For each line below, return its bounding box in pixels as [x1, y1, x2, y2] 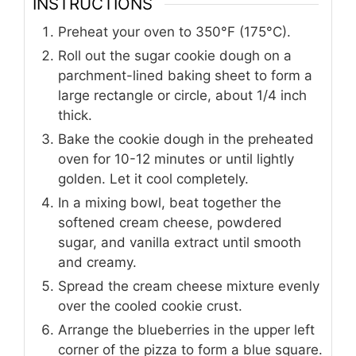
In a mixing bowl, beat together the [58, 195, 281, 211]
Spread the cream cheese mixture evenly [58, 278, 319, 295]
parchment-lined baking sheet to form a [58, 68, 312, 84]
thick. [58, 107, 92, 124]
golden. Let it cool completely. [58, 171, 249, 188]
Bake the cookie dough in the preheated [58, 131, 314, 148]
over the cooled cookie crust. [58, 298, 242, 315]
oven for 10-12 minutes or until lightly [58, 151, 294, 168]
